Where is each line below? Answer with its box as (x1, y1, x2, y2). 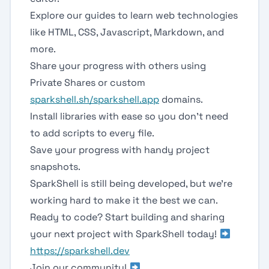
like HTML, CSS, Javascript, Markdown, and (30, 26, 224, 38)
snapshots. (30, 160, 80, 173)
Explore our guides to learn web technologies (30, 9, 238, 22)
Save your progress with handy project (30, 144, 210, 156)
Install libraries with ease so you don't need (30, 110, 228, 122)
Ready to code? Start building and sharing (30, 211, 225, 223)
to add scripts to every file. (30, 127, 154, 139)
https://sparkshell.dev (30, 244, 130, 257)
